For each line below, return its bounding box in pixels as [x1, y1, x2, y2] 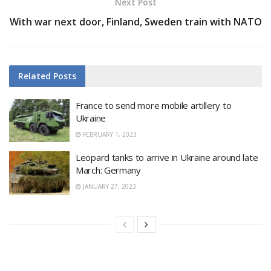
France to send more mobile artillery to [76, 99, 232, 111]
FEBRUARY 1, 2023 [81, 129, 137, 139]
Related [18, 70, 51, 82]
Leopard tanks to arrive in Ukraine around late [76, 151, 258, 164]
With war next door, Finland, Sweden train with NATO [9, 15, 262, 28]
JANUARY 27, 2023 [81, 182, 136, 191]
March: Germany [76, 164, 141, 177]
